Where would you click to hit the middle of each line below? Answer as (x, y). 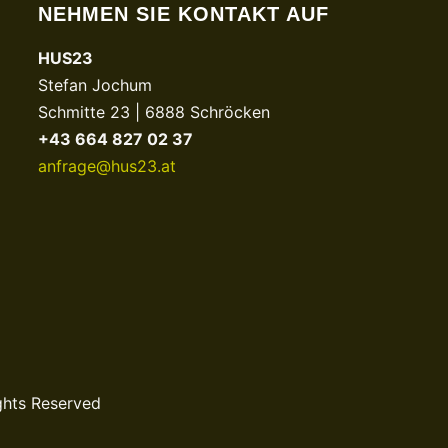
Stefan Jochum (95, 85)
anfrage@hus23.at (107, 166)
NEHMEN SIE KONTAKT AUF (183, 14)
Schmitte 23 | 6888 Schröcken (154, 112)
